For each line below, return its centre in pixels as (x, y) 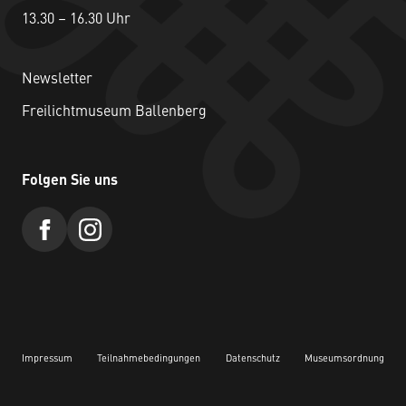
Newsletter (57, 80)
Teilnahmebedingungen (149, 360)
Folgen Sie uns (70, 182)
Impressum (47, 360)
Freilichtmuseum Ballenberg (114, 113)
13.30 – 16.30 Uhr (76, 20)
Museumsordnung (344, 360)
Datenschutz (252, 360)
